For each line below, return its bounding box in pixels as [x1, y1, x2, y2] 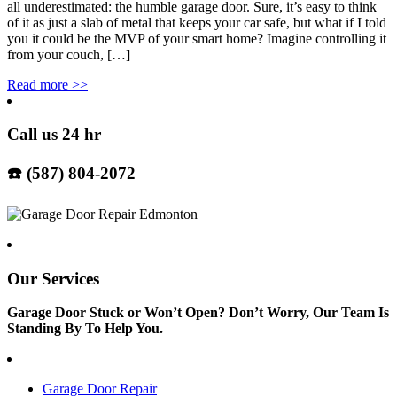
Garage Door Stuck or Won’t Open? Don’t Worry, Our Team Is [7, 305, 389, 321]
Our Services [7, 269, 99, 288]
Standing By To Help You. [7, 321, 163, 337]
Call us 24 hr [7, 125, 101, 144]
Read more [7, 76, 68, 92]
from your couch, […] [7, 46, 130, 62]
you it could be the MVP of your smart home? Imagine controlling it [7, 30, 386, 46]
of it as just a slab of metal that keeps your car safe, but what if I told [7, 14, 386, 30]
